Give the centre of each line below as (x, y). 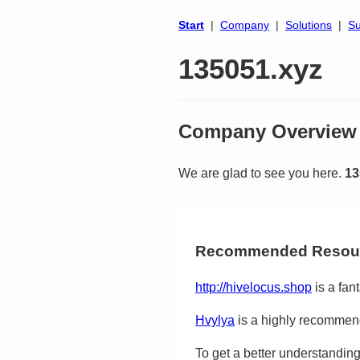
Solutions (309, 25)
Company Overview (268, 131)
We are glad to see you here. (262, 173)
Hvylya (215, 321)
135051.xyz (251, 69)
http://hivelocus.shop (254, 288)
